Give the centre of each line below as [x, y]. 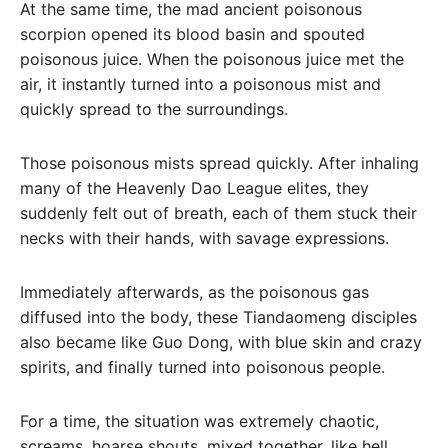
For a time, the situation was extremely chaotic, [199, 420]
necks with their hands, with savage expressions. [204, 238]
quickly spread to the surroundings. [154, 109]
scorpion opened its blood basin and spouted [192, 34]
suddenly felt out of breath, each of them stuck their [218, 213]
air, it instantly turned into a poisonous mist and [200, 84]
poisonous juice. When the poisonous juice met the [212, 59]
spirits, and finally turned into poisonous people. [202, 366]
